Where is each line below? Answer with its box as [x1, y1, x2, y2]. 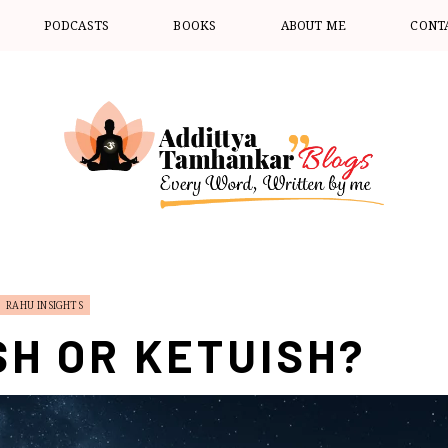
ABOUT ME [280, 17, 347, 34]
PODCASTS [44, 17, 110, 34]
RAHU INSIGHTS [6, 297, 83, 312]
